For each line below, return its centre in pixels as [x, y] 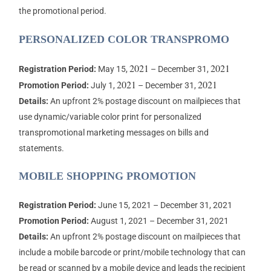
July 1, [103, 85]
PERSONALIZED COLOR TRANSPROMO [124, 39]
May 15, [113, 69]
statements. [41, 148]
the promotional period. [62, 11]
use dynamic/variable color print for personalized [110, 116]
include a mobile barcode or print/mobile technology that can [132, 253]
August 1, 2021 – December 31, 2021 [158, 221]
